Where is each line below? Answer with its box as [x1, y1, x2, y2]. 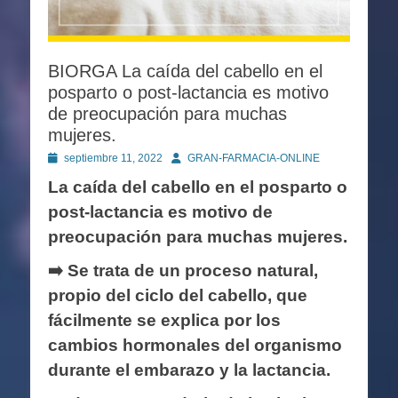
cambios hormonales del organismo [48, 335, 342, 354]
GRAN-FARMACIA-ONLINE [187, 151, 320, 164]
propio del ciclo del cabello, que [48, 285, 307, 305]
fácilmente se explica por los [48, 310, 281, 330]
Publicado [47, 150, 96, 163]
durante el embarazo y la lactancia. [48, 360, 330, 379]
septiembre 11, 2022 [64, 151, 163, 164]
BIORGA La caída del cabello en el [48, 60, 322, 81]
